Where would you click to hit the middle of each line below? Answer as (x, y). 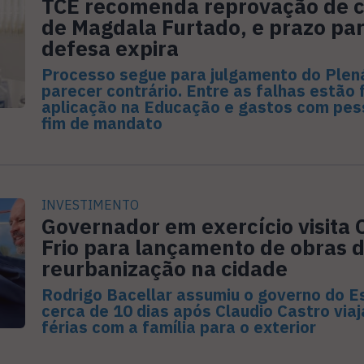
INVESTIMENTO (90, 205)
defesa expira (110, 48)
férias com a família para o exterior (178, 327)
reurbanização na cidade (164, 269)
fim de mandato (102, 123)
